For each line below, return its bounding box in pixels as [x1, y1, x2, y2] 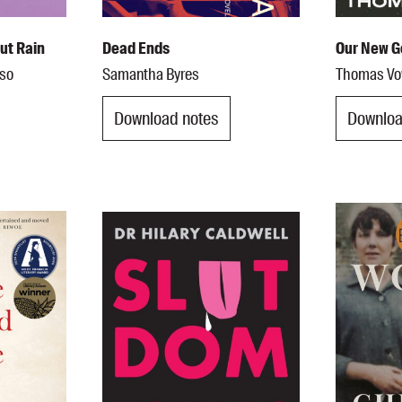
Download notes [113, 106, 219, 130]
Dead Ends [101, 38, 170, 60]
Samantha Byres [101, 64, 199, 86]
